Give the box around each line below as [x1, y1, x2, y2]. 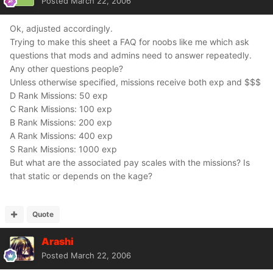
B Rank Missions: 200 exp [10, 117, 112, 127]
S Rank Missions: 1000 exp [10, 144, 117, 154]
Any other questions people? [10, 63, 123, 74]
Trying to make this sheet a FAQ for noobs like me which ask [10, 37, 249, 47]
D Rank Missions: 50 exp [10, 90, 108, 101]
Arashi [41, 235, 74, 247]
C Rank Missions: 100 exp [10, 104, 112, 114]
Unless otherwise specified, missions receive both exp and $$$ [10, 77, 261, 87]
